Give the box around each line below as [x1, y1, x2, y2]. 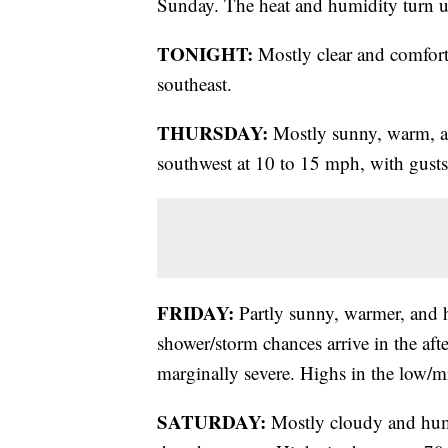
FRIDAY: [157, 299, 234, 327]
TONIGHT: [157, 40, 253, 68]
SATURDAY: [157, 408, 266, 436]
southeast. [157, 71, 232, 97]
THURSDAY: [157, 119, 268, 147]
